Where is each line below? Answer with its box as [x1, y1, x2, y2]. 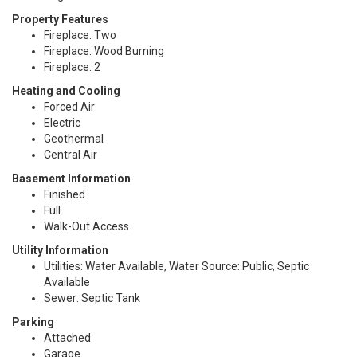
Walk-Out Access [44, 220, 129, 233]
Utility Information [12, 244, 108, 257]
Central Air [44, 148, 97, 161]
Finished [44, 188, 85, 201]
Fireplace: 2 [44, 61, 100, 73]
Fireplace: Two [44, 29, 116, 41]
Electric [44, 116, 80, 129]
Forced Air [44, 100, 95, 113]
